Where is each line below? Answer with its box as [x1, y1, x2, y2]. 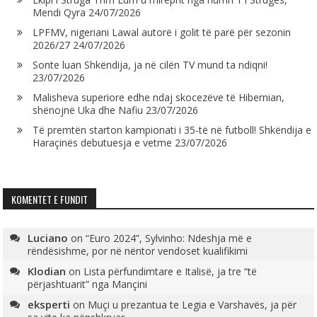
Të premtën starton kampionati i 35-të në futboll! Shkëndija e [33, 123, 312, 137]
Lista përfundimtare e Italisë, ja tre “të [83, 265, 258, 279]
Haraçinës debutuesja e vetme [33, 136, 173, 150]
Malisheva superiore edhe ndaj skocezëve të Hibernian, [33, 91, 285, 105]
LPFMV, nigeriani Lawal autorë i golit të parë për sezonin [33, 25, 292, 40]
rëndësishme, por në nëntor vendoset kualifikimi [28, 244, 248, 258]
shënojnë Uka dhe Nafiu [33, 103, 144, 117]
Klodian [28, 264, 67, 279]
